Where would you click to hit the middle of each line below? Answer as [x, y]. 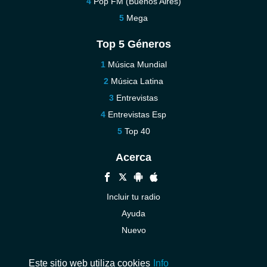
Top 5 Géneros [133, 44]
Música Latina [137, 81]
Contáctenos [133, 247]
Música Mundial [137, 64]
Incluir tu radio [133, 197]
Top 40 [137, 131]
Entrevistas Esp [137, 114]
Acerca [133, 157]
